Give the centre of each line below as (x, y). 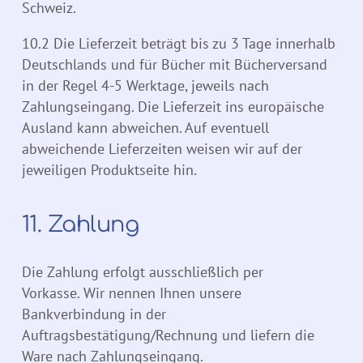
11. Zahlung (81, 225)
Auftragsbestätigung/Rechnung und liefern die (168, 335)
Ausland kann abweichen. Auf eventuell (145, 128)
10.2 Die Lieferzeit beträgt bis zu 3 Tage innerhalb (179, 44)
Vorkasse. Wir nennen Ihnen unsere (132, 293)
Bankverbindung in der (94, 314)
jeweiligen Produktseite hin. (109, 170)
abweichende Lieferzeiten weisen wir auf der (162, 149)
